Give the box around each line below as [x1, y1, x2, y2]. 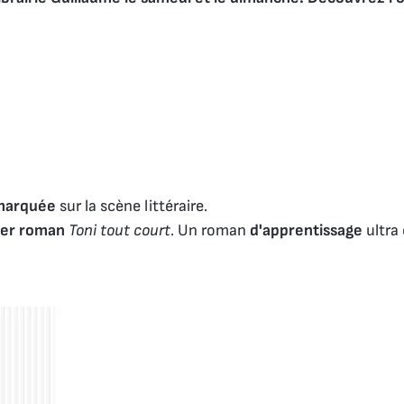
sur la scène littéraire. [60, 196, 211, 216]
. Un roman [170, 220, 250, 240]
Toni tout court [69, 220, 170, 240]
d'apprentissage [250, 220, 366, 240]
